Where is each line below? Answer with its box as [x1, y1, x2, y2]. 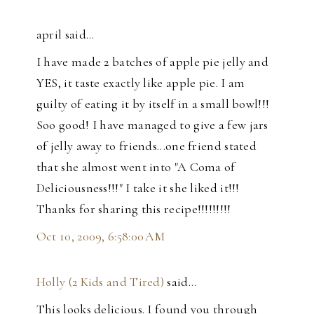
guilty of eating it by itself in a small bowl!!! [36, 95, 270, 111]
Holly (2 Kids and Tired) [36, 273, 165, 289]
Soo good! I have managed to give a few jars [36, 116, 268, 132]
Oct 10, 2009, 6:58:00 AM [36, 228, 165, 244]
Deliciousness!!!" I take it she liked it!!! [36, 179, 240, 196]
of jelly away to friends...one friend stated [36, 137, 257, 153]
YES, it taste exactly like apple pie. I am [36, 74, 245, 90]
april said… [36, 26, 95, 42]
